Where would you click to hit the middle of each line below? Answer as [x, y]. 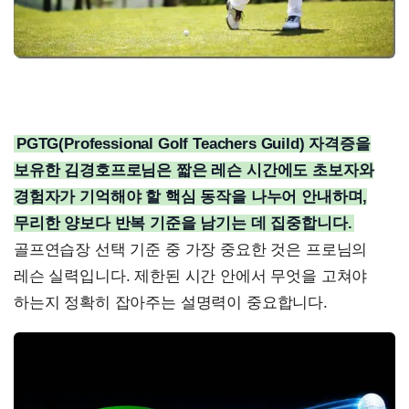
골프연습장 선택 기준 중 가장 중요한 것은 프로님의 [191, 249]
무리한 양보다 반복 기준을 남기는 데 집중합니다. [183, 223]
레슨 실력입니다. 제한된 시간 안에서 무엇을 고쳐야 [191, 276]
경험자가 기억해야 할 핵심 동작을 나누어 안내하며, [191, 196]
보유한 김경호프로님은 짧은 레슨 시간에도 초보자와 [194, 170]
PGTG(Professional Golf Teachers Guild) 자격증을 [194, 143]
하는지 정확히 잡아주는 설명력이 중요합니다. [171, 302]
